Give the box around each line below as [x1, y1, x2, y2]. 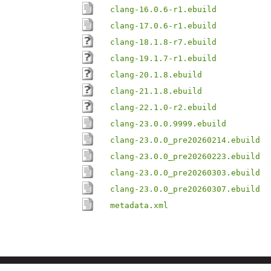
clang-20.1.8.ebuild [110, 70, 202, 79]
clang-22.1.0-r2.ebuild [110, 103, 217, 112]
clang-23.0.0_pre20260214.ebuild [110, 135, 260, 145]
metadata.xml [110, 201, 168, 210]
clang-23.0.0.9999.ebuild [110, 119, 226, 128]
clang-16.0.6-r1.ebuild [110, 5, 217, 14]
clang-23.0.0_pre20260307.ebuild [110, 184, 260, 194]
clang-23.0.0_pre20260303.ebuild [110, 168, 260, 177]
